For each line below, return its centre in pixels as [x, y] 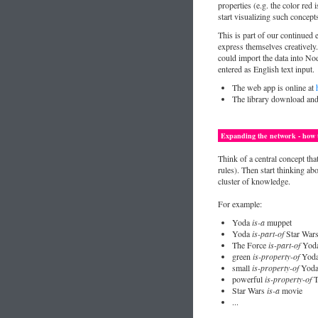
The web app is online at [274, 87]
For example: [240, 204]
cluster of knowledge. [254, 181]
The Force [250, 245]
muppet [278, 222]
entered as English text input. [266, 69]
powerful [248, 279]
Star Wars [250, 290]
